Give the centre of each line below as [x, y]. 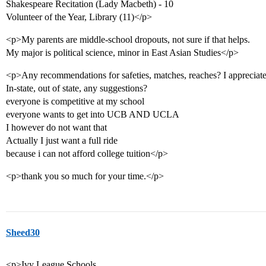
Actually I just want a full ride [62, 140]
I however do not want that [56, 127]
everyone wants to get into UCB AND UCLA [93, 114]
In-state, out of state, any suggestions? [77, 88]
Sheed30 [23, 232]
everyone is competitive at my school [75, 101]
